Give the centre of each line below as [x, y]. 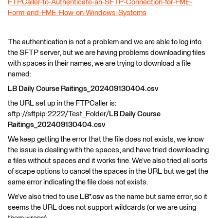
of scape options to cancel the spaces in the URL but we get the [108, 172]
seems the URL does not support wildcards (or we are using [102, 208]
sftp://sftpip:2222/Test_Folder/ [58, 114]
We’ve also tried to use [44, 197]
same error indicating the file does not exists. [78, 182]
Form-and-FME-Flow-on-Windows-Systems [77, 13]
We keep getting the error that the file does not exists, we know [106, 139]
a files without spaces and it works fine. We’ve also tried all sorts [108, 161]
